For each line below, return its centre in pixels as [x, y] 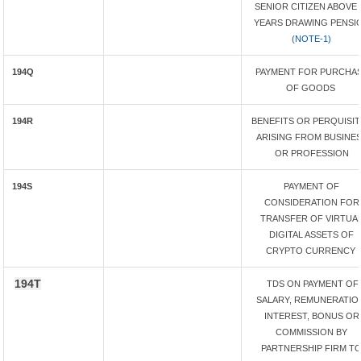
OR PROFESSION [311, 153]
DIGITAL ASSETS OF [311, 234]
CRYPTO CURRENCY [311, 251]
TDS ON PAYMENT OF [311, 284]
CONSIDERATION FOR [311, 202]
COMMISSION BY [311, 332]
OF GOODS [311, 88]
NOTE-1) [313, 39]
